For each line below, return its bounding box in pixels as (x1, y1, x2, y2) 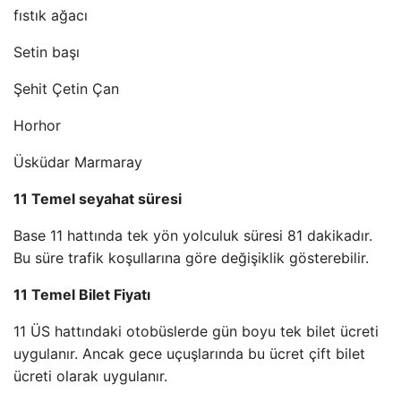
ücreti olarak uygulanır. (13, 367, 167, 385)
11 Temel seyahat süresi (13, 190, 182, 208)
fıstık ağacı (13, 6, 88, 24)
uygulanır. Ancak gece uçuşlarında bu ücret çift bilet (13, 345, 365, 363)
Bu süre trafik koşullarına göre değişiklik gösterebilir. (13, 249, 369, 267)
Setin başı (13, 43, 80, 61)
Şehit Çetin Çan (13, 80, 119, 98)
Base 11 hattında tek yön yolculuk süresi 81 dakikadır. (13, 226, 372, 244)
